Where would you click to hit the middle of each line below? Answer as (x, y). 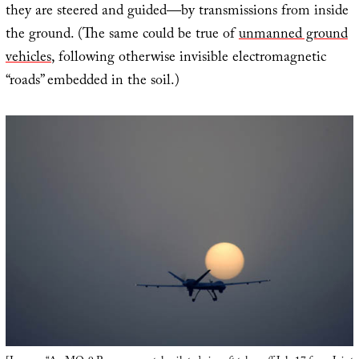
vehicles (28, 58)
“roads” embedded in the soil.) (92, 82)
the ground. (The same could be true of (122, 35)
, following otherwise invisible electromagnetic (188, 58)
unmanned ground (293, 35)
